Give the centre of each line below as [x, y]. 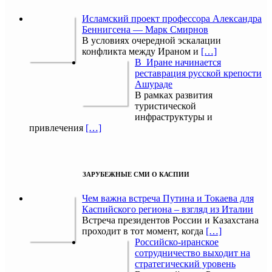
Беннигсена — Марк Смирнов [145, 30]
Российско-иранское [177, 242]
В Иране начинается [178, 63]
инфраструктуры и [174, 117]
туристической [165, 106]
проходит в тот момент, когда [144, 231]
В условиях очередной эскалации [151, 41]
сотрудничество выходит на [192, 253]
